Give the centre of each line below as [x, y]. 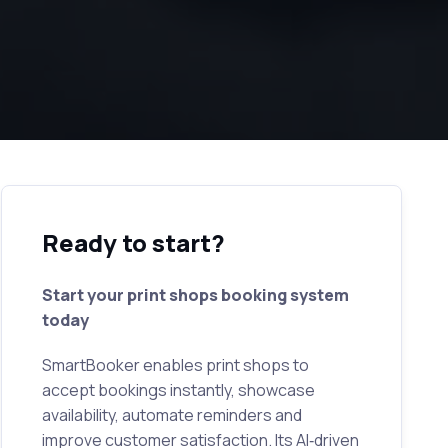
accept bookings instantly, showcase [178, 389]
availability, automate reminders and [171, 414]
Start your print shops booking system [195, 294]
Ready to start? [133, 242]
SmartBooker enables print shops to [175, 364]
